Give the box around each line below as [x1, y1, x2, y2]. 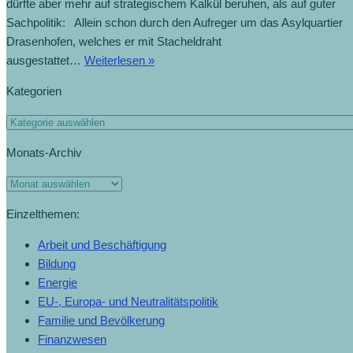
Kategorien [6, 84, 61, 98]
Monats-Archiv [6, 146, 82, 160]
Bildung [38, 257, 76, 271]
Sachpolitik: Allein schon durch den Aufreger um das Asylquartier [6, 16, 343, 30]
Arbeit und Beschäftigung [38, 238, 166, 252]
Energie [38, 276, 77, 290]
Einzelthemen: [6, 207, 80, 221]
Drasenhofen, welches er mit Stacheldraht [6, 35, 221, 49]
